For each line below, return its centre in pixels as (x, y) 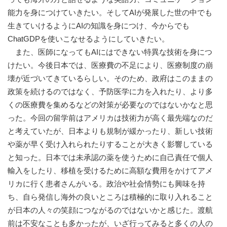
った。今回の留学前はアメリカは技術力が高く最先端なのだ (110, 118)
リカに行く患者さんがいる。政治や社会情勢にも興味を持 (106, 184)
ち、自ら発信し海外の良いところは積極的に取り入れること (110, 197)
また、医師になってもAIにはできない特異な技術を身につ (110, 52)
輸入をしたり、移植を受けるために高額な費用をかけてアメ (110, 171)
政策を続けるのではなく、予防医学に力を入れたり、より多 (110, 92)
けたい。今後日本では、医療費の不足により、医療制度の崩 (110, 65)
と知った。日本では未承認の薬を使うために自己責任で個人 (110, 158)
